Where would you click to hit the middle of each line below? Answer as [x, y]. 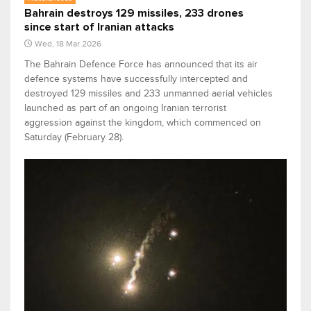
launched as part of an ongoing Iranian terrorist [125, 108]
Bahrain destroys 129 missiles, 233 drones [134, 14]
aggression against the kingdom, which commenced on [143, 123]
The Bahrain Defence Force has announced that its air [141, 65]
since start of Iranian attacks [99, 27]
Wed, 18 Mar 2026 [68, 44]
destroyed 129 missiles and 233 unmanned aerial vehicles [149, 94]
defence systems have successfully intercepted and [136, 79]
